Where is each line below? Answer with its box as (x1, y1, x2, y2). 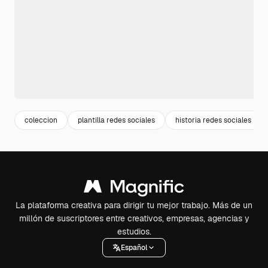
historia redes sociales (175, 115, 251, 125)
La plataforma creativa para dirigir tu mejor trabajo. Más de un (16, 200, 252, 211)
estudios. (117, 226, 151, 237)
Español (121, 242, 147, 252)
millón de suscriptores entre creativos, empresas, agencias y (19, 213, 249, 224)
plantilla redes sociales (78, 115, 155, 125)
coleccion (25, 115, 57, 125)
